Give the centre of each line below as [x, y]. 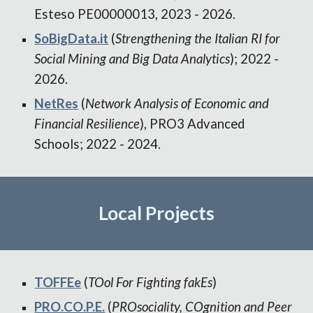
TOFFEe [58, 282]
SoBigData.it [72, 38]
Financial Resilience [87, 124]
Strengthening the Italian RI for [198, 38]
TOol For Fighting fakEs [151, 282]
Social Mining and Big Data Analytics [132, 59]
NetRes [57, 103]
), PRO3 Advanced [192, 124]
